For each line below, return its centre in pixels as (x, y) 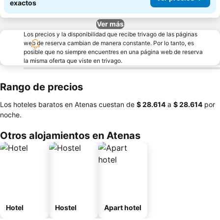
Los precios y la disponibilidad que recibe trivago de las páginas (110, 34)
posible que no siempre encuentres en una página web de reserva (113, 52)
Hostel (66, 207)
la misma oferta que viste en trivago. (73, 61)
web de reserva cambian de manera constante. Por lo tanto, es (109, 43)
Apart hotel (123, 207)
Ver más (110, 24)
